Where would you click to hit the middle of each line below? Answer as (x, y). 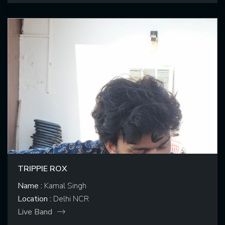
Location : (34, 199)
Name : (30, 186)
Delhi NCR (70, 199)
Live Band (35, 212)
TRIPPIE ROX (42, 169)
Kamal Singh (64, 186)
